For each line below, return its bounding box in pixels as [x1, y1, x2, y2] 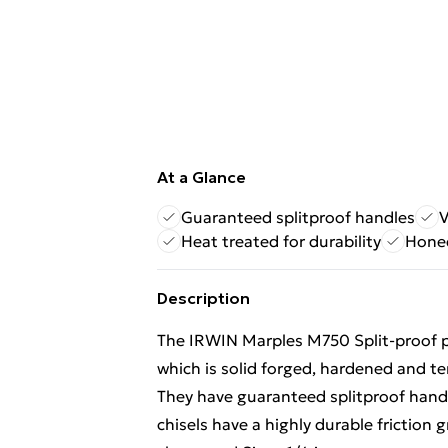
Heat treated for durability [181, 231, 381, 251]
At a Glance [157, 167, 246, 187]
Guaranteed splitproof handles [181, 207, 415, 227]
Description [157, 288, 250, 308]
